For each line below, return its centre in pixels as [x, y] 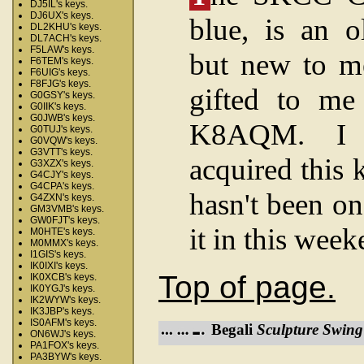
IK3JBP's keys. [62, 311]
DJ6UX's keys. [62, 15]
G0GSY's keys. [63, 95]
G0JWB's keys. [63, 118]
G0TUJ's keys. [61, 129]
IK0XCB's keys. [63, 277]
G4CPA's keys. [62, 186]
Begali [234, 329]
